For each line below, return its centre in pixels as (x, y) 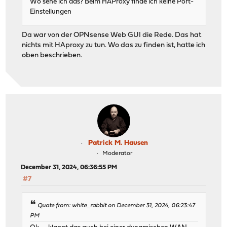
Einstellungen (51, 12)
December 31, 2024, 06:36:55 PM (69, 167)
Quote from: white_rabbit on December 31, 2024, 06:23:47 (117, 206)
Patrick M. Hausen (118, 143)
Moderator (117, 153)
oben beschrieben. (52, 56)
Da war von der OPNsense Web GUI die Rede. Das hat (112, 35)
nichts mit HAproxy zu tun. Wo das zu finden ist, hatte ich (114, 46)
